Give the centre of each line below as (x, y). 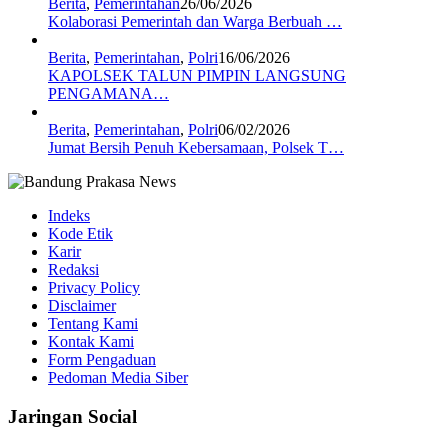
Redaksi (73, 270)
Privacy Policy (94, 288)
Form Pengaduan (102, 360)
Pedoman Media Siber (118, 378)
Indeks (69, 216)
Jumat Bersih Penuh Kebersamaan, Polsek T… (196, 148)
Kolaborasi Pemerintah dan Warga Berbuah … (195, 22)
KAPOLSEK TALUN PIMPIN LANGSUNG (197, 76)
